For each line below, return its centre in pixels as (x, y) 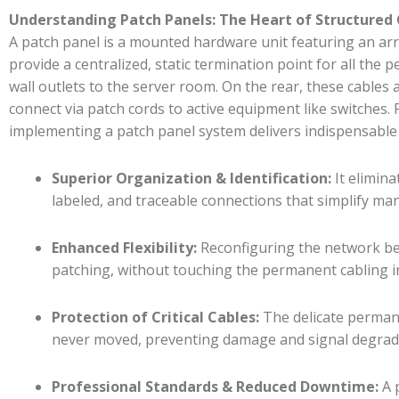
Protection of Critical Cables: (155, 317)
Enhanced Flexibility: (124, 247)
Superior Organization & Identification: (191, 178)
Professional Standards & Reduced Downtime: (215, 386)
